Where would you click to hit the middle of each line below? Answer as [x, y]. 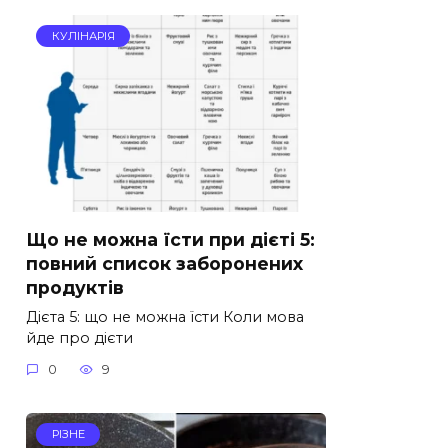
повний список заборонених [164, 263]
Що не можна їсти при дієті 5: [170, 239]
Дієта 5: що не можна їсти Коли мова [165, 316]
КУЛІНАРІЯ [83, 36]
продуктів [75, 287]
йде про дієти [79, 337]
